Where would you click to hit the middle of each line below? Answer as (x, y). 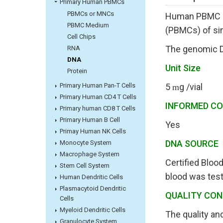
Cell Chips (81, 37)
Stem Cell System (85, 166)
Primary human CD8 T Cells (98, 109)
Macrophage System (90, 154)
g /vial (191, 87)
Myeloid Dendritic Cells (93, 210)
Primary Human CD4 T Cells (98, 97)
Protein (77, 71)
